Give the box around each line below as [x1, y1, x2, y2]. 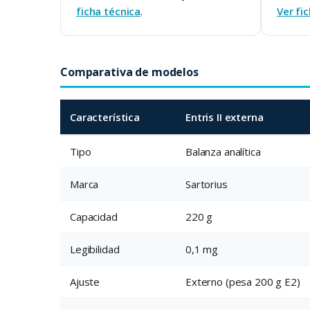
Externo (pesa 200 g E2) [185, 275, 300, 289]
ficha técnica [76, 4, 141, 19]
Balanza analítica [185, 145, 261, 159]
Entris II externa [185, 110, 264, 125]
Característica [70, 110, 140, 125]
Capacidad [70, 210, 118, 224]
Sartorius [185, 177, 228, 192]
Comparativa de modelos [60, 64, 199, 80]
